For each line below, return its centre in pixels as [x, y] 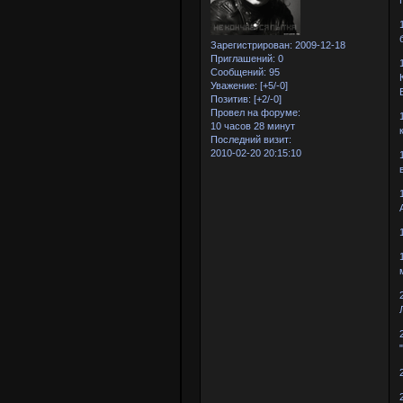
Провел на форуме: [255, 113]
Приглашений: [243, 59]
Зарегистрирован [250, 45]
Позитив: [231, 99]
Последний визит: [251, 140]
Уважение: [234, 86]
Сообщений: [238, 72]
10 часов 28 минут [253, 126]
